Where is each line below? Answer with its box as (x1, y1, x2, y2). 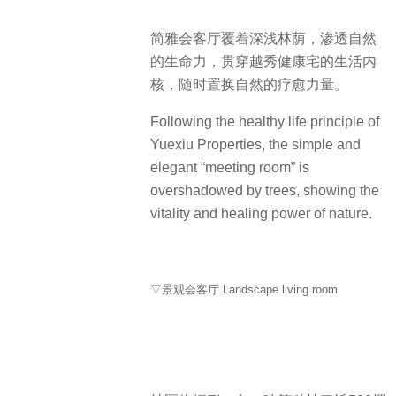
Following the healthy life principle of (150, 114, 379, 130)
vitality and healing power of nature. (150, 206, 372, 222)
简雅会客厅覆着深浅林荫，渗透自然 (150, 30, 377, 46)
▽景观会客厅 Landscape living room (150, 282, 338, 296)
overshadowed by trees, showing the (150, 183, 379, 199)
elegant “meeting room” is (150, 160, 309, 176)
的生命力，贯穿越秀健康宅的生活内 (150, 53, 377, 69)
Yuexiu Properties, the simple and (150, 137, 361, 153)
